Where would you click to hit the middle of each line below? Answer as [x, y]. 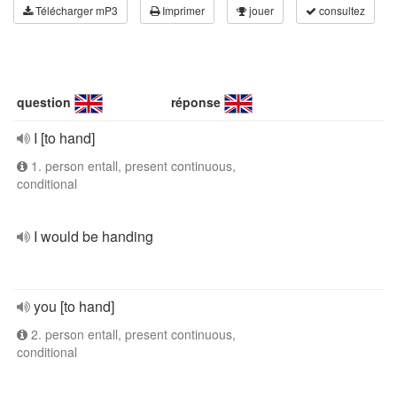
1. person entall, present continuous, [132, 166]
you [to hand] [74, 306]
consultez [341, 10]
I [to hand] [64, 138]
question [44, 102]
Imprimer [182, 10]
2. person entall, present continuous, [132, 334]
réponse [196, 102]
